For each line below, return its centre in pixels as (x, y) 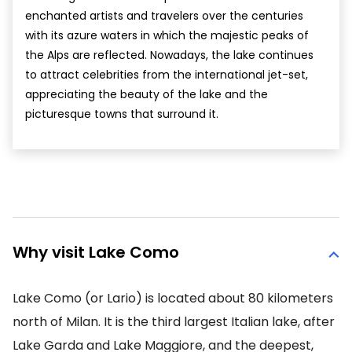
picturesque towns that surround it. (122, 114)
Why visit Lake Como (96, 252)
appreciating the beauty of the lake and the (147, 94)
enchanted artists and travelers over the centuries (164, 15)
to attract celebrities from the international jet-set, (167, 74)
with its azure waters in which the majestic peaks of (167, 35)
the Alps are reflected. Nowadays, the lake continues (169, 55)
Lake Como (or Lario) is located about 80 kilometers (173, 298)
